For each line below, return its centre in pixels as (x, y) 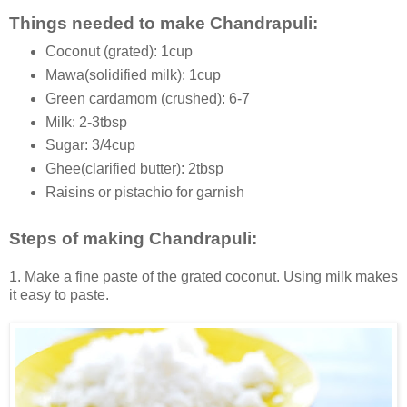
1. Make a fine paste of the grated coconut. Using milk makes (203, 277)
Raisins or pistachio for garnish (144, 193)
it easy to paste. (59, 295)
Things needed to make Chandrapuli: (164, 23)
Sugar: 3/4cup (90, 145)
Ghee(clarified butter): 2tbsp (134, 169)
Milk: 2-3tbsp (86, 122)
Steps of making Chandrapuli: (133, 239)
